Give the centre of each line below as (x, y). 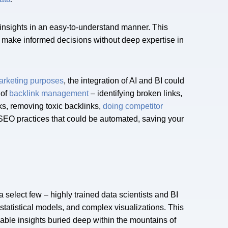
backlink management (49, 94)
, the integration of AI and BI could (124, 81)
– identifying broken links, (135, 94)
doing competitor (133, 106)
